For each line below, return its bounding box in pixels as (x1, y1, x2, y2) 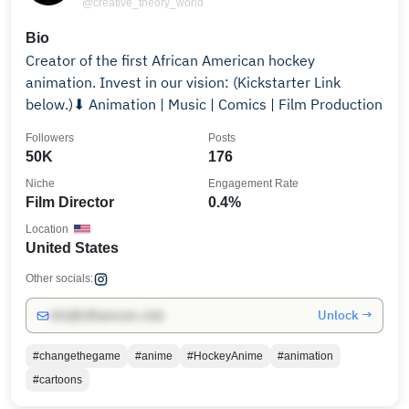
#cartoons (33, 373, 82, 386)
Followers (26, 131, 74, 144)
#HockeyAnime (187, 350, 263, 362)
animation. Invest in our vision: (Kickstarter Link (26, 73, 341, 91)
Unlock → (318, 307, 372, 323)
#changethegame (33, 350, 121, 362)
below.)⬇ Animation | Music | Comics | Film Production (26, 95, 383, 113)
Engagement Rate (208, 177, 299, 190)
